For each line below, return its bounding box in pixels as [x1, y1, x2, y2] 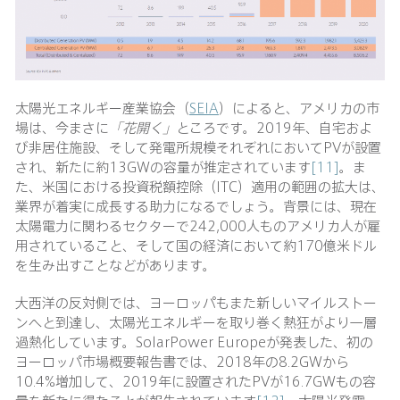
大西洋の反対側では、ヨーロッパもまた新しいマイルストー [15, 292, 377, 312]
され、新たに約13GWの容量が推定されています [15, 156, 311, 176]
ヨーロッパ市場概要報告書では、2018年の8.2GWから [15, 351, 349, 371]
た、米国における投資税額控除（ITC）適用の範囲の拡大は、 [15, 176, 385, 196]
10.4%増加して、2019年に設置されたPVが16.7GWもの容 [15, 371, 376, 390]
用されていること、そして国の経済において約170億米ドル [15, 235, 377, 254]
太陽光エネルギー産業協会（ [15, 97, 189, 117]
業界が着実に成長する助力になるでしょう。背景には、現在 [15, 196, 377, 215]
